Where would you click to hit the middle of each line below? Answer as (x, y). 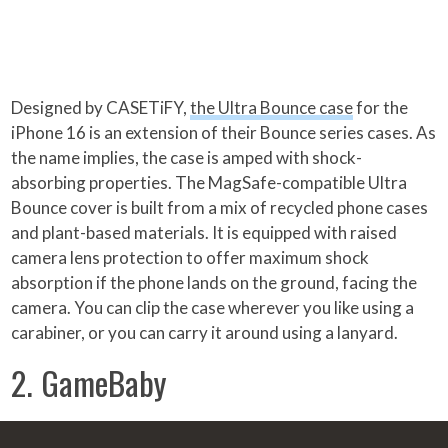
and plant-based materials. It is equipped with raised (204, 233)
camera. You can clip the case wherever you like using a (213, 308)
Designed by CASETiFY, (101, 108)
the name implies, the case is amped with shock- (187, 158)
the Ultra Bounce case (272, 108)
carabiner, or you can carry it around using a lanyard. (205, 333)
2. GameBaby (89, 383)
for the (381, 108)
